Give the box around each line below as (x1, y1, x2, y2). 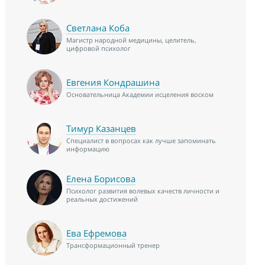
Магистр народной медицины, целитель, (66, 35, 196, 45)
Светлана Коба (66, 22, 130, 34)
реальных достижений (66, 195, 138, 204)
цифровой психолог (66, 44, 131, 53)
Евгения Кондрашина (66, 76, 160, 89)
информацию (66, 144, 109, 154)
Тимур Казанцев (66, 122, 136, 135)
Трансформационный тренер (66, 241, 160, 250)
